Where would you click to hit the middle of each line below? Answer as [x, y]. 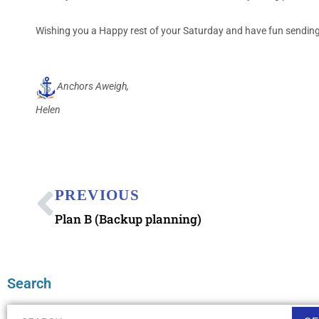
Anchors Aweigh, [93, 87]
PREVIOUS [98, 195]
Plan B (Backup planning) [128, 219]
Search [29, 283]
